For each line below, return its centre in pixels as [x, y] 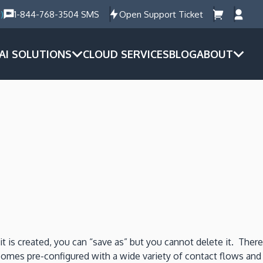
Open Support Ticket [161, 14]
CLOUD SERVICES [126, 54]
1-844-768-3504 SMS [57, 14]
